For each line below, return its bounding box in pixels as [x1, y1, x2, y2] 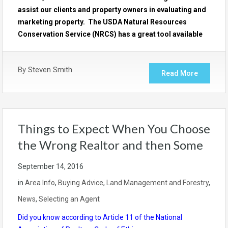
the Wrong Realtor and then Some [18, 137, 203, 152]
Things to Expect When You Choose [18, 121, 210, 136]
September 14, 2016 [18, 162, 83, 170]
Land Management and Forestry [106, 178, 209, 187]
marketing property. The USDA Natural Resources [18, 17, 187, 26]
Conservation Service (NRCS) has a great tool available [18, 30, 203, 38]
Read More [161, 69, 198, 77]
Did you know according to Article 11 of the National [18, 213, 182, 221]
